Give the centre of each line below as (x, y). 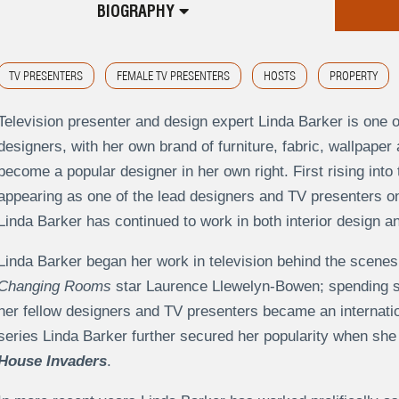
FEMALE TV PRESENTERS (173, 76)
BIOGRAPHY (138, 12)
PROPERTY (353, 76)
